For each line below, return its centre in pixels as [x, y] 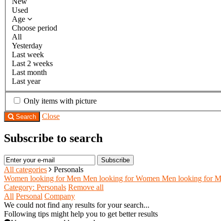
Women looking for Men [42, 178]
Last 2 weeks [32, 64]
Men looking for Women [121, 178]
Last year [26, 81]
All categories [25, 169]
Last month [29, 73]
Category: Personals [35, 187]
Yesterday [27, 46]
